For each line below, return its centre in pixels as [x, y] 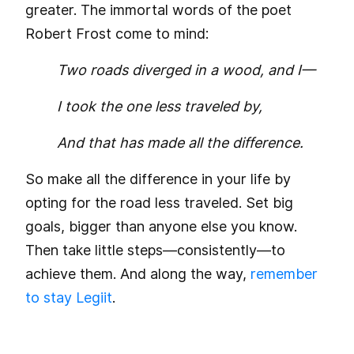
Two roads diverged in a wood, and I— [186, 70]
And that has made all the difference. [180, 142]
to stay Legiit [69, 297]
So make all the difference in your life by [158, 179]
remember [284, 273]
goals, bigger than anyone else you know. [161, 226]
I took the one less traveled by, [160, 106]
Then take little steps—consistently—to [155, 250]
